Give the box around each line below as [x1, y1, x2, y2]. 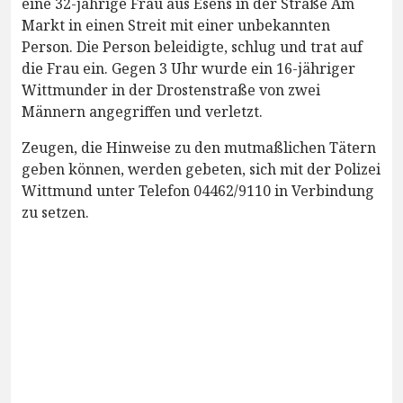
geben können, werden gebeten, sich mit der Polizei [22, 158, 381, 179]
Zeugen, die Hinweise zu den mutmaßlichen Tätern [22, 137, 376, 157]
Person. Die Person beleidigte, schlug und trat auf [22, 36, 363, 57]
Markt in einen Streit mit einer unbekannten [22, 14, 330, 35]
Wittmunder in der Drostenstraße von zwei [22, 79, 320, 100]
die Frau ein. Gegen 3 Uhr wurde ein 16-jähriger [22, 58, 355, 78]
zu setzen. [22, 201, 89, 222]
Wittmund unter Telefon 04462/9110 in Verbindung [22, 180, 374, 201]
